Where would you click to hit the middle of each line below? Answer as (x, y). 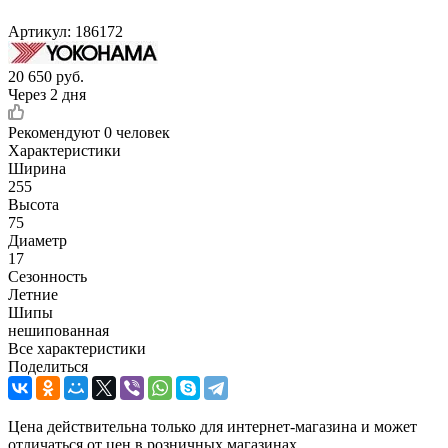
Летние (33, 294)
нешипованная (58, 330)
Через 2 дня (47, 94)
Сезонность (47, 276)
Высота (33, 204)
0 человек (137, 132)
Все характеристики (77, 348)
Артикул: (39, 31)
